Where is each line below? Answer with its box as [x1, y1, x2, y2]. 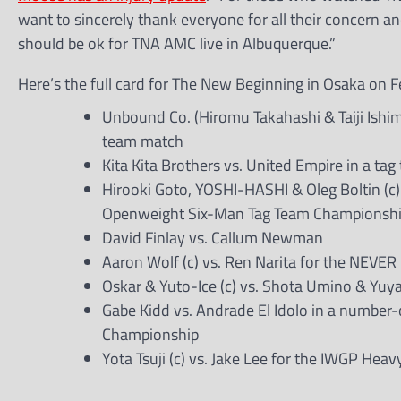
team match [102, 129, 183, 153]
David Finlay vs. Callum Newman [102, 226, 323, 250]
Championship [102, 322, 199, 346]
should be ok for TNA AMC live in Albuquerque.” [18, 31, 336, 55]
